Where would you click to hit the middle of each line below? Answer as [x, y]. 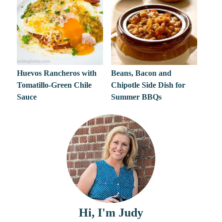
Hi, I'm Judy [111, 213]
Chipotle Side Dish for [148, 85]
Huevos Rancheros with [57, 73]
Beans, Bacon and [141, 73]
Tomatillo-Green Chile [55, 85]
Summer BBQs [136, 97]
